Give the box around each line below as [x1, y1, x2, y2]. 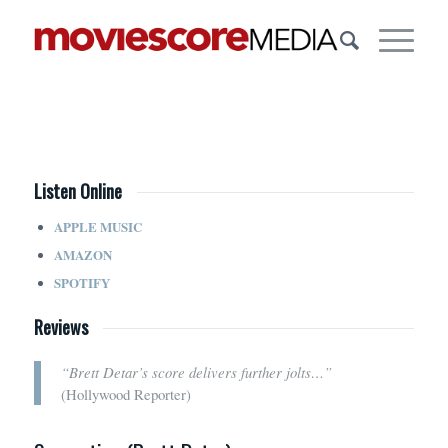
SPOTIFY [53, 272, 110, 292]
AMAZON [53, 244, 112, 264]
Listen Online [33, 178, 122, 204]
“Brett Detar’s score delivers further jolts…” [60, 362, 332, 383]
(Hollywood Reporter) [60, 384, 191, 405]
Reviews [33, 313, 88, 340]
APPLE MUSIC [53, 216, 142, 236]
